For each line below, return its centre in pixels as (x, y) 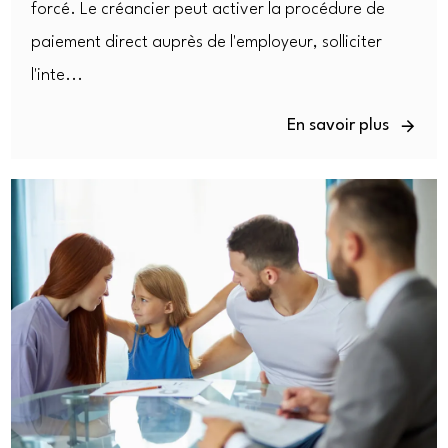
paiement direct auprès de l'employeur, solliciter (207, 43)
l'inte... (57, 76)
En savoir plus (337, 126)
